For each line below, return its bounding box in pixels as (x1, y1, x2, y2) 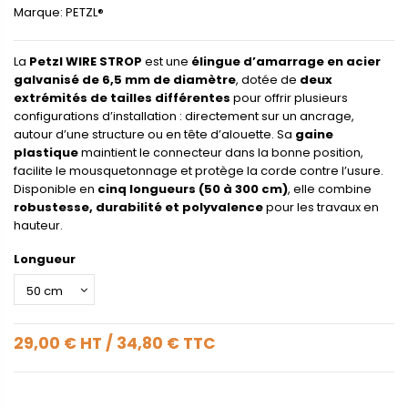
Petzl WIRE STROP (29, 52, 142, 70)
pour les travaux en (263, 198, 379, 216)
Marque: (14, 4, 63, 22)
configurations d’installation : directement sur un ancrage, (14, 107, 354, 125)
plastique (14, 143, 78, 161)
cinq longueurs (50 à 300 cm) (97, 179, 288, 198)
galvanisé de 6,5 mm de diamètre (14, 70, 236, 88)
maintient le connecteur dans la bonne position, (78, 143, 363, 161)
